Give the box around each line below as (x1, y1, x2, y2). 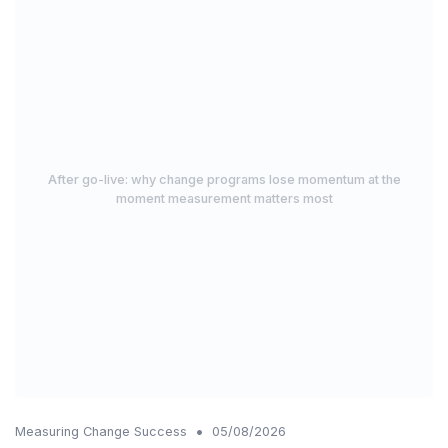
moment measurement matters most (115, 190, 333, 206)
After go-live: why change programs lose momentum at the (47, 171, 401, 187)
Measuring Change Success (15, 423, 187, 439)
